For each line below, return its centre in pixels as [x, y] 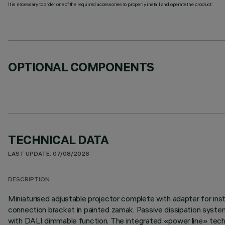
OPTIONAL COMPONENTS [81, 67]
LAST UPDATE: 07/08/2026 [49, 154]
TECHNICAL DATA [59, 140]
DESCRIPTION [29, 180]
